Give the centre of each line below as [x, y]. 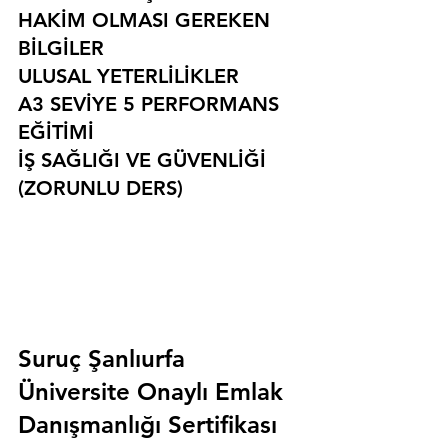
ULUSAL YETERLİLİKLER [128, 76]
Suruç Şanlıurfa [105, 359]
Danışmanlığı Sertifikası [147, 425]
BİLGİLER [61, 48]
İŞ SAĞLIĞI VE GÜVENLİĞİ [145, 160]
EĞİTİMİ [56, 132]
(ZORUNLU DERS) [100, 188]
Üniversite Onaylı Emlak [154, 392]
